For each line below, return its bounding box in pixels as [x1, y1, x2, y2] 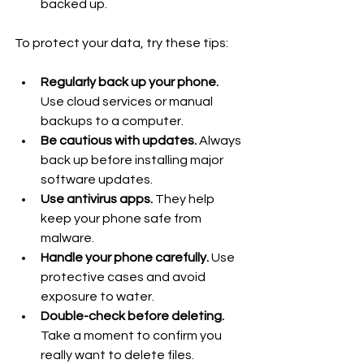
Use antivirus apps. [41, 193, 153, 206]
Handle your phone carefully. [41, 251, 209, 265]
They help [153, 193, 217, 206]
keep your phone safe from [41, 212, 204, 226]
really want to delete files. [41, 349, 194, 362]
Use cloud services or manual [41, 95, 215, 109]
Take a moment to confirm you [41, 329, 224, 343]
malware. [41, 232, 94, 245]
